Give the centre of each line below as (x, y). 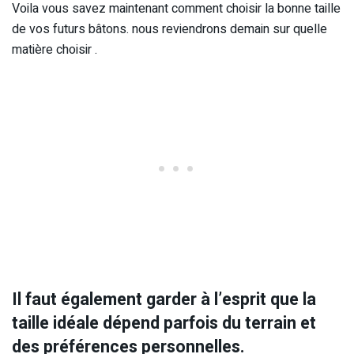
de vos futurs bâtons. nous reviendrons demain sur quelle (169, 30)
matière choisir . (55, 50)
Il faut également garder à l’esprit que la (164, 299)
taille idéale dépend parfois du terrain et (164, 323)
